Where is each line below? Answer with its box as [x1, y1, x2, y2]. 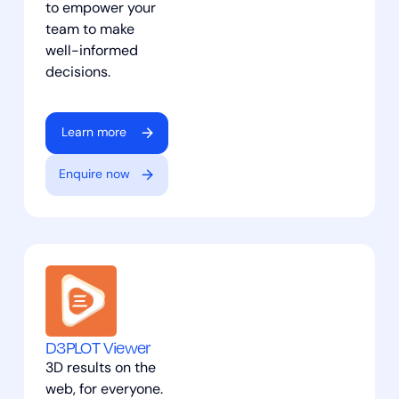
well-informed [45, 44, 138, 59]
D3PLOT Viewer [45, 335, 151, 358]
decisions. [45, 65, 110, 80]
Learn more [61, 126, 127, 140]
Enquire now [58, 167, 130, 182]
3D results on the [45, 361, 156, 376]
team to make [45, 22, 134, 37]
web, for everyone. [45, 382, 163, 397]
